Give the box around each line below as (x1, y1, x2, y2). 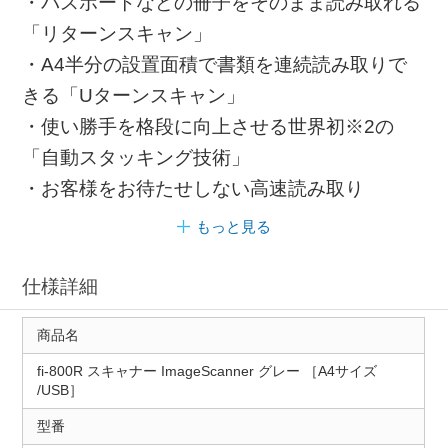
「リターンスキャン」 (22, 23, 213, 45)
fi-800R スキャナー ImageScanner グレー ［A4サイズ (36, 362, 377, 379)
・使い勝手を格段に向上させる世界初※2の (22, 116, 395, 138)
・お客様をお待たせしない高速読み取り (22, 178, 365, 200)
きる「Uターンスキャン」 (22, 85, 246, 107)
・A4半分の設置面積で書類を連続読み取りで (22, 54, 408, 76)
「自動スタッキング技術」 (22, 147, 251, 169)
